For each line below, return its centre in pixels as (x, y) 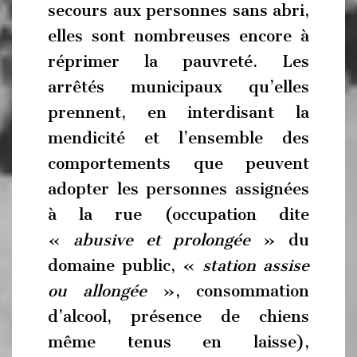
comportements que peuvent (178, 163)
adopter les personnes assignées (178, 188)
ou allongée (97, 290)
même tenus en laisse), (178, 341)
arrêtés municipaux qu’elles (178, 86)
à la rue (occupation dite (178, 214)
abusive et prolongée (162, 239)
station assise (256, 265)
